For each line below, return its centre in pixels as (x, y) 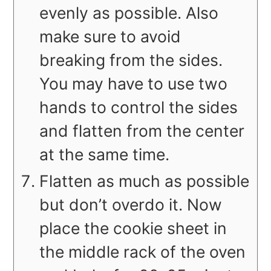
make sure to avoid (110, 37)
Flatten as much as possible (145, 181)
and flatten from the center (142, 131)
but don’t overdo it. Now (131, 205)
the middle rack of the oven (143, 252)
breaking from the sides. (131, 60)
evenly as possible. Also (129, 13)
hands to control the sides (139, 107)
